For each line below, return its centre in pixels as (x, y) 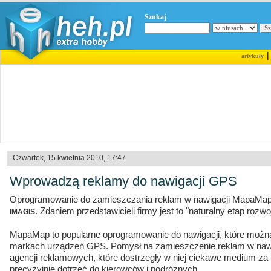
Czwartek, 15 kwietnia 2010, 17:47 (69, 158)
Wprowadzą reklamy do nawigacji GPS (123, 181)
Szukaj (155, 17)
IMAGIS (22, 212)
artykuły (252, 56)
